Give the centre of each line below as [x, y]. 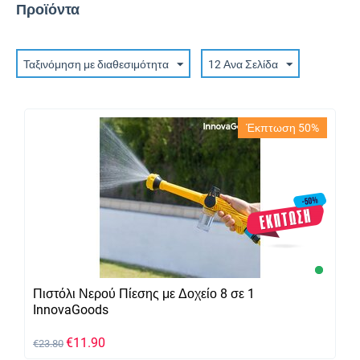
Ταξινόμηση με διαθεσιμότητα [96, 64]
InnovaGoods [71, 310]
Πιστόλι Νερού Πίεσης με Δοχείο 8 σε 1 [144, 294]
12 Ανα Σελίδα [243, 64]
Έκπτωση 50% [282, 128]
